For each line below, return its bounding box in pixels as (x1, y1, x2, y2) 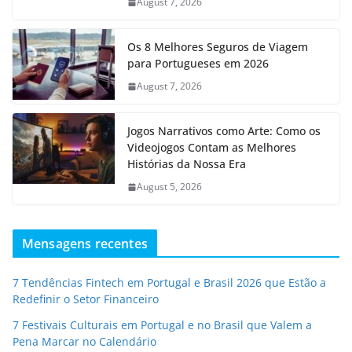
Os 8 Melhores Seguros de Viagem (127, 39, 308, 55)
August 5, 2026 (137, 180, 202, 194)
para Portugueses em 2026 (127, 56, 269, 71)
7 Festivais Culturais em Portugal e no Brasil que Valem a (13, 317, 312, 333)
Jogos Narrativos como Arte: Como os (127, 123, 321, 139)
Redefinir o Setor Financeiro (13, 291, 159, 307)
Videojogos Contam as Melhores (127, 140, 296, 156)
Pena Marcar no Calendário (13, 334, 156, 350)
